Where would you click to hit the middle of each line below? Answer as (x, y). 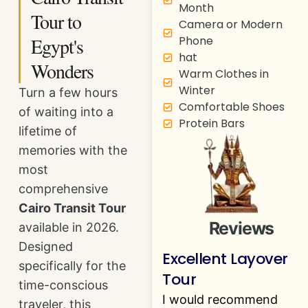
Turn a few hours (68, 92)
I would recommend (220, 299)
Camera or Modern (230, 24)
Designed (46, 246)
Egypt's (57, 46)
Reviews (241, 228)
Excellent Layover (225, 258)
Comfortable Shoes (231, 107)
